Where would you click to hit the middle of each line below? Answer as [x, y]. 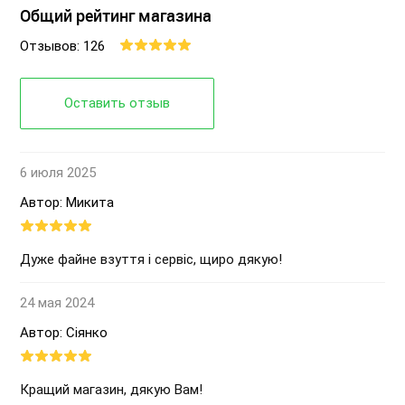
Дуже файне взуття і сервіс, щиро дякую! [151, 259]
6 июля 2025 [58, 172]
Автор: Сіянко [64, 332]
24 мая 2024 [57, 302]
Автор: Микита [67, 202]
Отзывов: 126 [62, 46]
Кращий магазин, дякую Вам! [111, 389]
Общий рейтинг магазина [116, 15]
